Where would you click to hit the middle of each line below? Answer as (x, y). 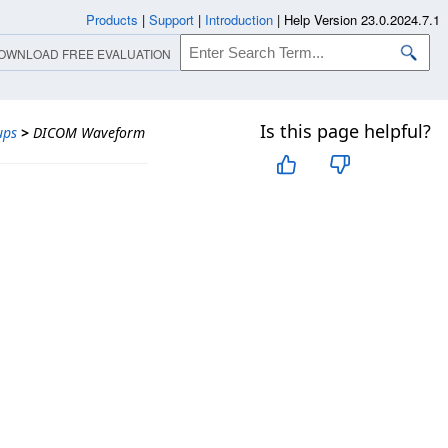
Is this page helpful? (345, 131)
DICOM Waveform (89, 132)
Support (171, 19)
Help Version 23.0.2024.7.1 (362, 19)
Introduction (239, 19)
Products (112, 19)
